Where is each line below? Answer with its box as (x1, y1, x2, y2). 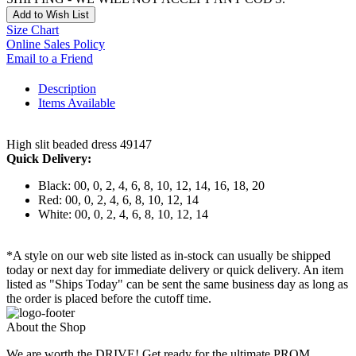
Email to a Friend (6, 52, 93, 66)
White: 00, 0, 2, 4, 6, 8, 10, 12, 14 (38, 207, 208, 222)
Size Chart (6, 23, 59, 37)
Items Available (38, 96, 115, 110)
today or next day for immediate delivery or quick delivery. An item (6, 263, 343, 277)
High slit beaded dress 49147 (6, 137, 152, 152)
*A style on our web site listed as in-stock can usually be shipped (6, 249, 331, 263)
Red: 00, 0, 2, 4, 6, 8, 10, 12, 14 (38, 193, 199, 207)
